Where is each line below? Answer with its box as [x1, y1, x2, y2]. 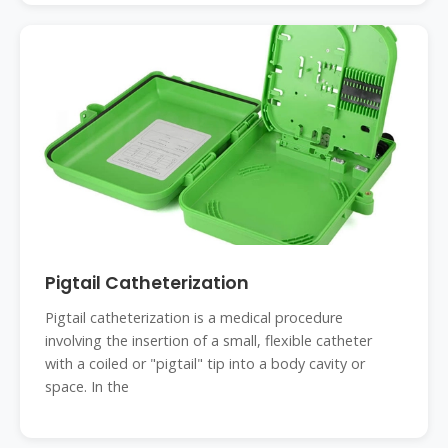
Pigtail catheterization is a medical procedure [45, 308, 343, 327]
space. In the [45, 377, 129, 396]
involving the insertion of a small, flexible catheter [45, 331, 372, 350]
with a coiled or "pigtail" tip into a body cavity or [45, 354, 365, 373]
